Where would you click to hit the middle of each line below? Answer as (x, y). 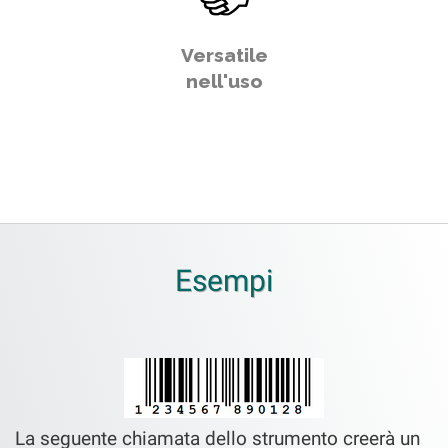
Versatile (224, 55)
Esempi (224, 280)
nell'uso (224, 81)
